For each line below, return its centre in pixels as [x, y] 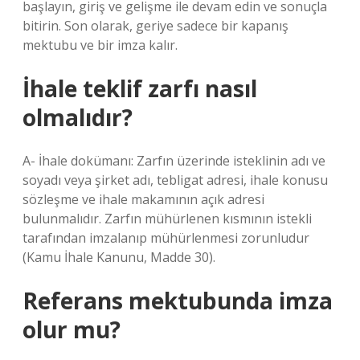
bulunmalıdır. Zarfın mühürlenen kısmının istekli [167, 219]
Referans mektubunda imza [178, 301]
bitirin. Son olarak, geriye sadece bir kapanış [155, 26]
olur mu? [72, 329]
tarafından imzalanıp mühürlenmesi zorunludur [166, 238]
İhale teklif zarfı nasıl [140, 88]
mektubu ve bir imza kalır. [100, 45]
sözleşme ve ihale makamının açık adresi [143, 199]
